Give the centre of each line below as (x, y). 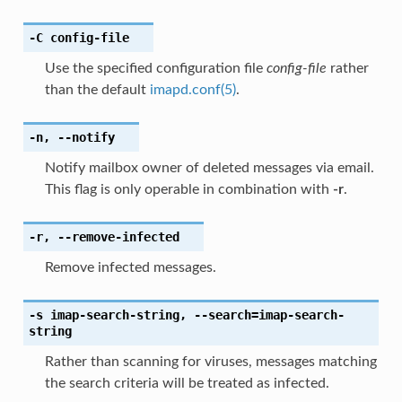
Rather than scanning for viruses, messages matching (210, 361)
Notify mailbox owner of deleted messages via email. (209, 167)
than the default (97, 89)
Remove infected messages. (130, 267)
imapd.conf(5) (192, 89)
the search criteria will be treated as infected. (187, 383)
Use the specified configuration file (155, 68)
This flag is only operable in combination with (188, 189)
